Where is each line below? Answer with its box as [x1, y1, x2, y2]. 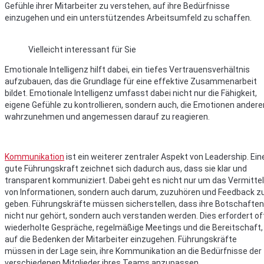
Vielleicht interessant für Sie [28, 45, 136, 55]
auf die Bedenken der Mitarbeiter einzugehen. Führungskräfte [5, 235, 237, 245]
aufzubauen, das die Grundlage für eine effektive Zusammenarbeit [5, 77, 257, 87]
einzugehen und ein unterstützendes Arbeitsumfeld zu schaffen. [5, 13, 252, 23]
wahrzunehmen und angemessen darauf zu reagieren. [5, 112, 210, 122]
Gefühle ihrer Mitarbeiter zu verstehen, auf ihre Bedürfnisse [5, 1, 230, 11]
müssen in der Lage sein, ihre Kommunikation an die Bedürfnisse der [5, 246, 262, 256]
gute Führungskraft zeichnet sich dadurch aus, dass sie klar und [5, 164, 247, 174]
